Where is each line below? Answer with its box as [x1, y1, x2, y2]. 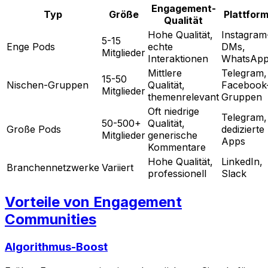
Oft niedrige [148, 105, 199, 118]
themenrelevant [148, 91, 219, 103]
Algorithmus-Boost [5, 240, 108, 254]
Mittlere [148, 67, 182, 80]
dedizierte [221, 123, 264, 136]
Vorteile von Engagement [5, 193, 182, 211]
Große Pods [7, 123, 61, 136]
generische [148, 129, 197, 142]
